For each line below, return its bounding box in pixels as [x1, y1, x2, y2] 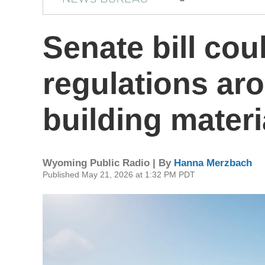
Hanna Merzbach [174, 157, 252, 169]
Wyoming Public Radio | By [43, 157, 174, 169]
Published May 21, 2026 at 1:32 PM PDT [43, 170, 195, 179]
